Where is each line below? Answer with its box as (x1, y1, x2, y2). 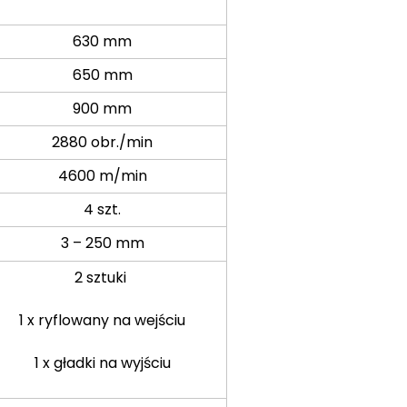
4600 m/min (57, 164, 147, 186)
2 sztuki (74, 266, 131, 288)
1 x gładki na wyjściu (34, 352, 171, 373)
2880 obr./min (52, 131, 154, 153)
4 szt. (84, 198, 122, 220)
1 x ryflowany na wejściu (19, 309, 186, 331)
